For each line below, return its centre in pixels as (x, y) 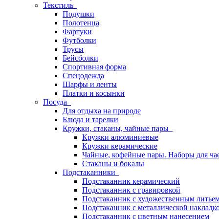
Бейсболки (80, 58)
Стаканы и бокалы (113, 164)
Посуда (57, 102)
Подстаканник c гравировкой (131, 190)
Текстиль (60, 5)
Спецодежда (83, 76)
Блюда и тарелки (90, 120)
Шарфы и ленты (90, 84)
